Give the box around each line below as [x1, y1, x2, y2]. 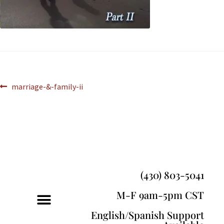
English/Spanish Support [90, 208, 204, 222]
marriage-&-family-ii [11, 81, 83, 91]
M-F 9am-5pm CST [116, 188, 204, 202]
